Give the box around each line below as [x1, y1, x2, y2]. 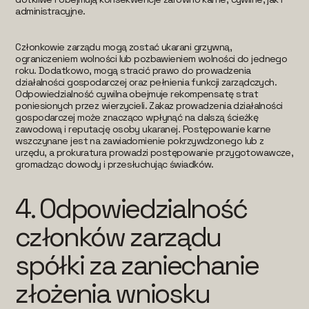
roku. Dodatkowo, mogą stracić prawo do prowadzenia [15, 63, 251, 77]
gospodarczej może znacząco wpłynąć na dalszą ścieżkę [15, 110, 259, 123]
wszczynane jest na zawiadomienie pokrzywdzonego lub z [15, 134, 264, 147]
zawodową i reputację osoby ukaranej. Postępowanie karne [15, 122, 271, 135]
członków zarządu [15, 219, 221, 254]
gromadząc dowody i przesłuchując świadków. [15, 157, 214, 170]
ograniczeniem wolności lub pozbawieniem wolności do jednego [15, 52, 288, 65]
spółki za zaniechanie [15, 248, 259, 282]
